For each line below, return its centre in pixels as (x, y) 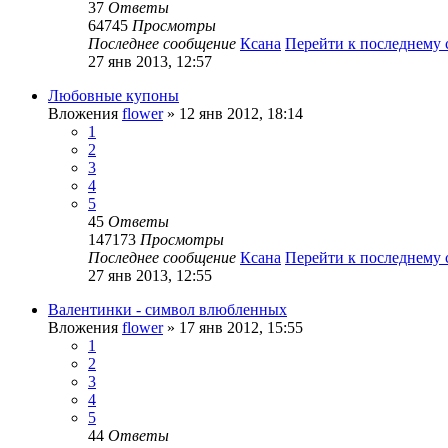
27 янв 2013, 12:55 (150, 275)
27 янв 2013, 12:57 (150, 61)
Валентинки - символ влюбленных (167, 309)
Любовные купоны (113, 95)
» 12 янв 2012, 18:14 (233, 113)
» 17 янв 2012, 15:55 (233, 327)
